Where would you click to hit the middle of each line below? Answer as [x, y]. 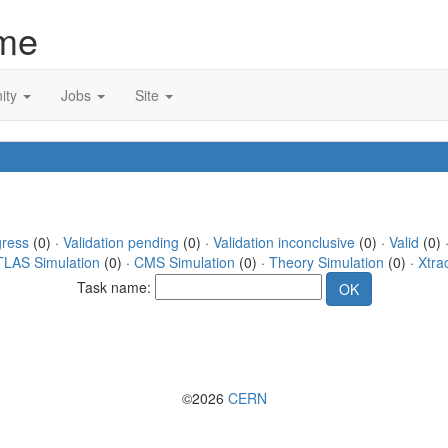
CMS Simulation [184, 262]
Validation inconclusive [283, 242]
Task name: [115, 286]
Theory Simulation [326, 262]
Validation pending [120, 242]
